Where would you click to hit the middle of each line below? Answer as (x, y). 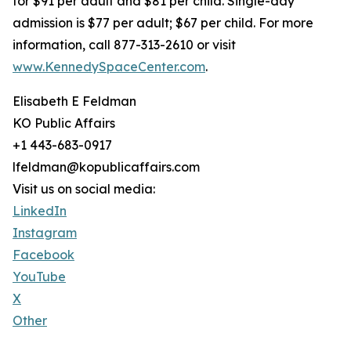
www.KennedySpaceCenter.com (109, 67)
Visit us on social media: (84, 189)
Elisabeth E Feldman (74, 101)
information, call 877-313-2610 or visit (124, 45)
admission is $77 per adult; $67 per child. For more (163, 23)
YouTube (39, 277)
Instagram (45, 233)
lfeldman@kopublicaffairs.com (106, 167)
